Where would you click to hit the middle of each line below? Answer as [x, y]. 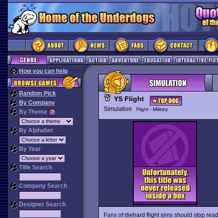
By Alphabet [35, 130]
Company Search [42, 186]
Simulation [120, 109]
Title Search [35, 167]
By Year [29, 149]
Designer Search [42, 204]
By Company [37, 103]
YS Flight [129, 99]
